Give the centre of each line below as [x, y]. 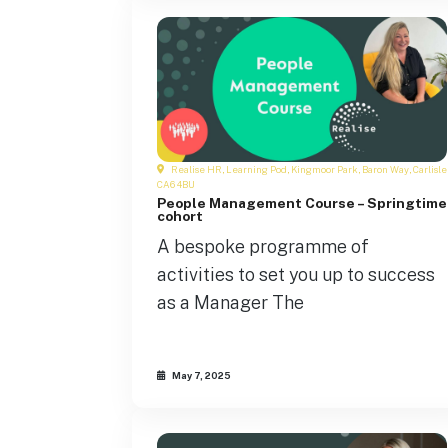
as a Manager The [230, 302]
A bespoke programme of [263, 246]
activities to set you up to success [296, 274]
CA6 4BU [176, 184]
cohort [180, 215]
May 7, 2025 [200, 376]
